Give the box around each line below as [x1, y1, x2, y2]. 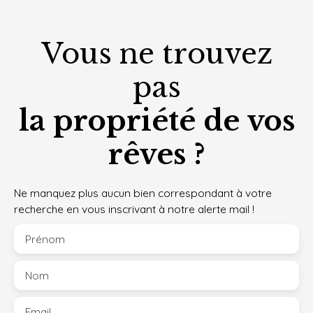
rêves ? [108, 137, 205, 173]
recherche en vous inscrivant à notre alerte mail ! [14, 202, 254, 217]
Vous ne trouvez [41, 36, 272, 72]
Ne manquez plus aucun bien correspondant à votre [14, 186, 272, 201]
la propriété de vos [18, 103, 295, 139]
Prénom [25, 232, 65, 247]
